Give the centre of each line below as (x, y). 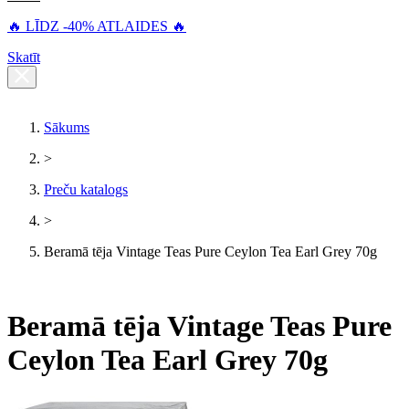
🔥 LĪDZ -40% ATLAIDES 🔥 (97, 26)
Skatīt (24, 58)
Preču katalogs (86, 190)
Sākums (67, 128)
